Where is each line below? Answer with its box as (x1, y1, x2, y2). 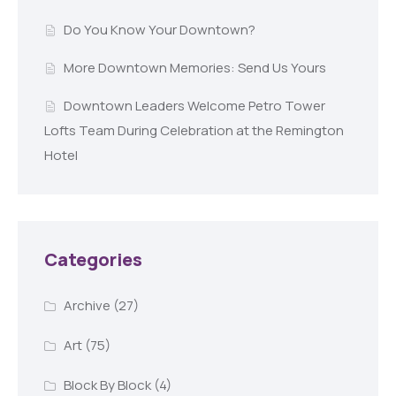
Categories (44, 247, 142, 272)
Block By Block (63, 375, 151, 394)
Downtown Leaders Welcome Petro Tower (63, 96, 325, 116)
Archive (63, 295, 110, 315)
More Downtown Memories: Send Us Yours (63, 58, 326, 78)
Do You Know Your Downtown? (63, 20, 255, 40)
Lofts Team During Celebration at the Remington (44, 121, 344, 141)
